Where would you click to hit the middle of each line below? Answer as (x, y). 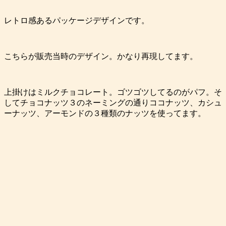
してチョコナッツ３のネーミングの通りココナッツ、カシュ (113, 102)
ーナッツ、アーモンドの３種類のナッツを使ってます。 (105, 113)
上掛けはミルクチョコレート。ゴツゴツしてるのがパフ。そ (113, 92)
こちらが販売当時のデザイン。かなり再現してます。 (101, 56)
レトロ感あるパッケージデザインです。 (77, 20)
